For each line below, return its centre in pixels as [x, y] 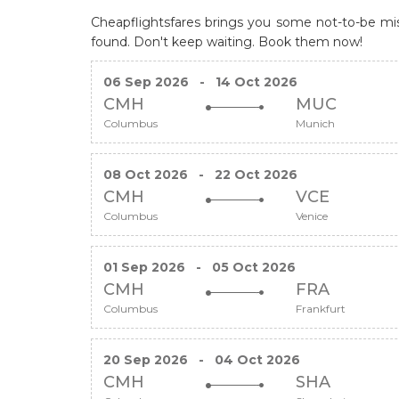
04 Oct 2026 [257, 360]
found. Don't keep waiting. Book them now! [227, 42]
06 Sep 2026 [146, 82]
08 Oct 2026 [146, 175]
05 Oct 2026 [254, 267]
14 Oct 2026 [256, 82]
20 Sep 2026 [146, 360]
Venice [312, 216]
